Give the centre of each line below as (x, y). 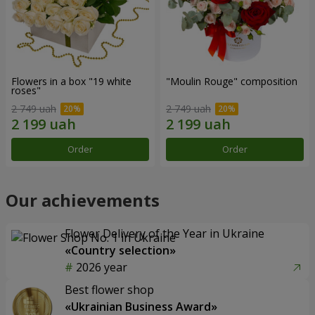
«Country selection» (120, 250)
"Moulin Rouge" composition (232, 82)
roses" (26, 91)
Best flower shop (109, 290)
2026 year (102, 267)
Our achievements (83, 200)
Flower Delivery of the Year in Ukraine (165, 233)
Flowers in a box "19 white (71, 82)
